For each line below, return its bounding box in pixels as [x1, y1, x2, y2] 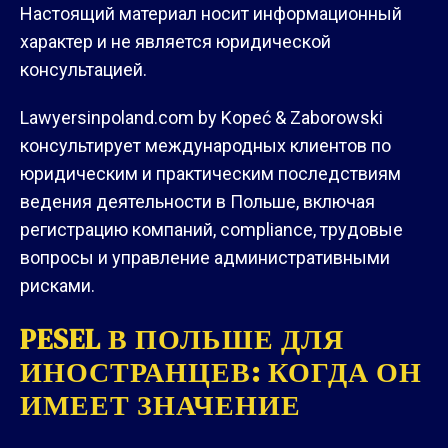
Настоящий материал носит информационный [20, 3, 402, 24]
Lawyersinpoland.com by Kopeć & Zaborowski [20, 107, 383, 128]
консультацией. [20, 59, 147, 80]
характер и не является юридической [20, 31, 331, 52]
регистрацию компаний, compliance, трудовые [20, 219, 403, 240]
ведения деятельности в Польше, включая [20, 191, 375, 212]
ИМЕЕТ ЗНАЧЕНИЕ [20, 386, 301, 425]
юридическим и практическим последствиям [20, 163, 401, 184]
